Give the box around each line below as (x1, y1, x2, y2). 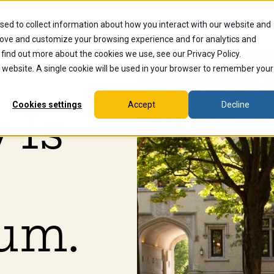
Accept (127, 100, 155, 110)
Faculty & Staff (180, 20, 243, 32)
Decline (221, 100, 250, 110)
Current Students (41, 20, 113, 32)
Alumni (132, 20, 161, 32)
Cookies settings (12, 100, 82, 110)
